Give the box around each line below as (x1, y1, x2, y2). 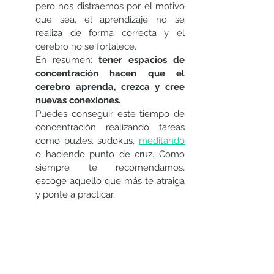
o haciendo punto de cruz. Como (35, 149, 185, 160)
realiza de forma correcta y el (35, 28, 185, 39)
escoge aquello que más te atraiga (35, 176, 185, 187)
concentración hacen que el (35, 68, 185, 80)
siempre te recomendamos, (35, 162, 185, 174)
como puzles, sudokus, (35, 135, 139, 147)
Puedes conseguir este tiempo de (35, 108, 185, 120)
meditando (139, 135, 185, 147)
